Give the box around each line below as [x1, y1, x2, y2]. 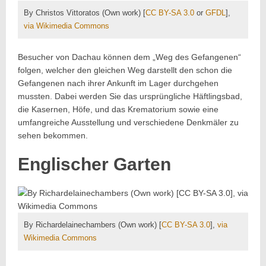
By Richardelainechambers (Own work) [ [24, 220, 161, 230]
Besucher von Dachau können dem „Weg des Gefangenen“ [18, 52, 241, 62]
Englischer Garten [18, 154, 171, 175]
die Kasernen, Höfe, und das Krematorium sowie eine [18, 104, 218, 115]
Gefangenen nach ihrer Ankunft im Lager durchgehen [18, 78, 218, 88]
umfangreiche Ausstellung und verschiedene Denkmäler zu [18, 118, 239, 128]
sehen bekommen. [18, 131, 88, 141]
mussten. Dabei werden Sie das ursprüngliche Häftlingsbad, [18, 91, 242, 102]
